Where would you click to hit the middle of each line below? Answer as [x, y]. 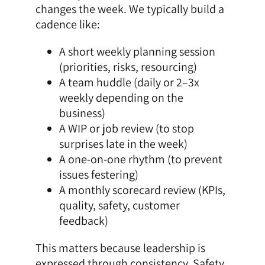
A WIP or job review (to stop [126, 129]
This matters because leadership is [120, 248]
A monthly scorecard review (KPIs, [142, 190]
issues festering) [98, 175]
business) [82, 113]
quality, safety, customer [119, 206]
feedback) [83, 221]
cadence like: [67, 25]
